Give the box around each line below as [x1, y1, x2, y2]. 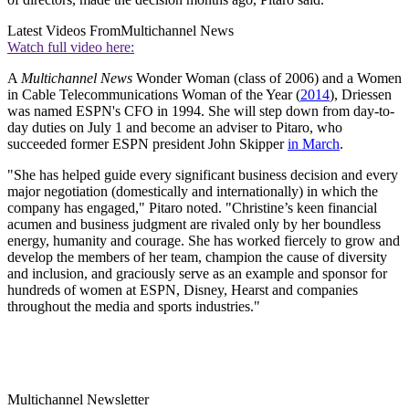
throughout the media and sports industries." [7, 298, 264, 314]
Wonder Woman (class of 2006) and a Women [132, 69, 402, 86]
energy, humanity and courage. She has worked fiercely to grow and [7, 232, 400, 248]
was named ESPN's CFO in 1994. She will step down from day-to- [7, 102, 394, 119]
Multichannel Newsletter [7, 391, 149, 407]
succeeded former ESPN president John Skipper [7, 135, 288, 152]
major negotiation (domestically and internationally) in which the [7, 183, 378, 199]
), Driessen [330, 86, 392, 102]
